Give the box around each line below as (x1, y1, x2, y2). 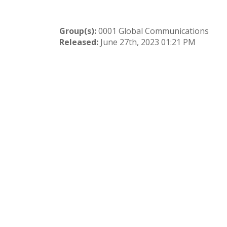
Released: (59, 36, 98, 48)
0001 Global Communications (96, 25, 209, 36)
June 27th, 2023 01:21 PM (100, 36, 196, 48)
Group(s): (59, 25, 96, 36)
